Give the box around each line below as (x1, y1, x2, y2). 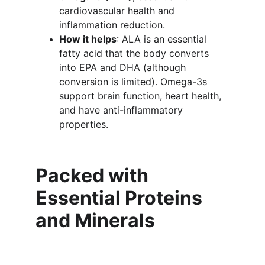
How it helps (59, 33, 117, 45)
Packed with (35, 164, 153, 187)
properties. (59, 118, 108, 130)
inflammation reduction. (59, 19, 165, 31)
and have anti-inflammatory (59, 104, 186, 116)
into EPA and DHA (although (59, 62, 189, 73)
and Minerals (35, 209, 155, 232)
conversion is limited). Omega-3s (59, 76, 210, 88)
